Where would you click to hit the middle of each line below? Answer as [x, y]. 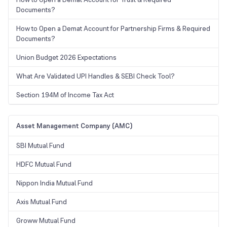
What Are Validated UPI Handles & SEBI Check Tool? [96, 76]
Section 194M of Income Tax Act [65, 95]
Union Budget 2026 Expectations [66, 58]
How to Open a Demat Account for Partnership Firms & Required [113, 29]
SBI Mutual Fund [40, 146]
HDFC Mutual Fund [44, 164]
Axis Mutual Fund [42, 202]
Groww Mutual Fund [46, 221]
